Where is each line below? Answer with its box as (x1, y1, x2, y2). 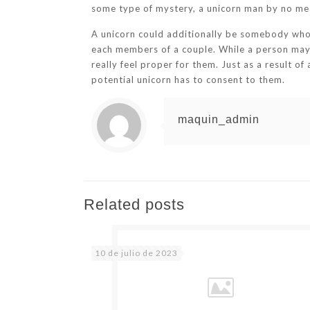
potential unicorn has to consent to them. (91, 74, 286, 85)
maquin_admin (178, 113, 260, 125)
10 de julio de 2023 (95, 248, 179, 258)
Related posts (84, 196, 185, 213)
